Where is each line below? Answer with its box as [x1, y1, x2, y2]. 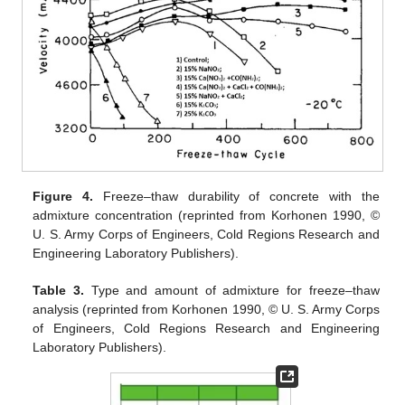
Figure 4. [33, 188, 94, 203]
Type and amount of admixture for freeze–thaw [84, 282, 380, 297]
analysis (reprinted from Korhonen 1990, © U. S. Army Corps [33, 301, 380, 316]
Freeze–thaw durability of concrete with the [93, 188, 380, 203]
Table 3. [33, 282, 85, 297]
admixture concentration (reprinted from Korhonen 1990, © [33, 207, 380, 222]
